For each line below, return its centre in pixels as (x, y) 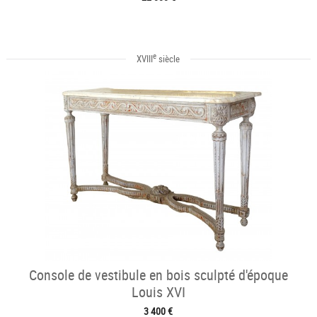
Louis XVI (158, 292)
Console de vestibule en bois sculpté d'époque (158, 275)
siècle (168, 59)
